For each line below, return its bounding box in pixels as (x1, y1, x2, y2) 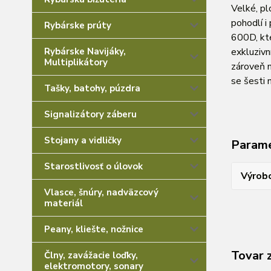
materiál (44, 197, 83, 209)
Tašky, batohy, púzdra (44, 82, 140, 94)
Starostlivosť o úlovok (44, 160, 143, 172)
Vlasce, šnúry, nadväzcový (44, 186, 158, 198)
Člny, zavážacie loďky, (44, 249, 138, 261)
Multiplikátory (44, 56, 108, 68)
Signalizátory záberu (44, 108, 137, 120)
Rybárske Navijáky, (44, 45, 126, 57)
